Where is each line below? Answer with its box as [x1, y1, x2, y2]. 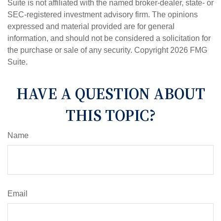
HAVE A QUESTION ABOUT [16, 83, 205, 105]
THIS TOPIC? [65, 105, 156, 127]
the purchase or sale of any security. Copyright [7, 46, 170, 55]
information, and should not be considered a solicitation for [7, 34, 211, 43]
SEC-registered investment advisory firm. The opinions [7, 10, 198, 19]
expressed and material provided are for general [7, 22, 175, 31]
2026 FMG [170, 46, 207, 55]
